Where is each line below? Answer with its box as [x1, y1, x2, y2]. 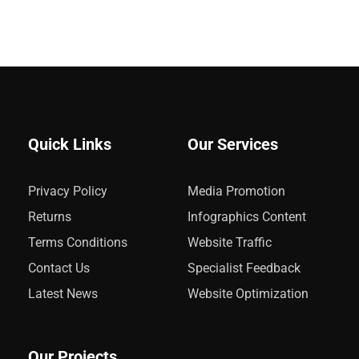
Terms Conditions [28, 234, 127, 250]
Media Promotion [188, 183, 285, 199]
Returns [28, 208, 71, 224]
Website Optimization [188, 285, 309, 301]
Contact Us [28, 260, 90, 276]
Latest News [28, 285, 98, 301]
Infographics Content [188, 208, 306, 224]
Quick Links [28, 134, 111, 154]
